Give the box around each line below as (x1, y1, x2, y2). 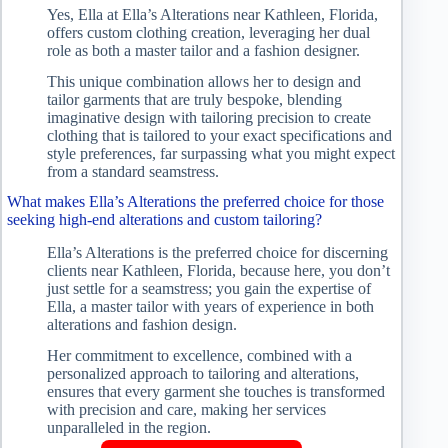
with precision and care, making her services (47, 400, 326, 418)
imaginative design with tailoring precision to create (47, 108, 371, 126)
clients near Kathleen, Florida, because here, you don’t (47, 262, 390, 280)
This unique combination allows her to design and (47, 72, 361, 90)
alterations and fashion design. (47, 316, 237, 334)
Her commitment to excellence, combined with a (47, 346, 352, 364)
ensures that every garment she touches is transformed (47, 382, 385, 400)
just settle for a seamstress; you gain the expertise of (47, 280, 371, 298)
